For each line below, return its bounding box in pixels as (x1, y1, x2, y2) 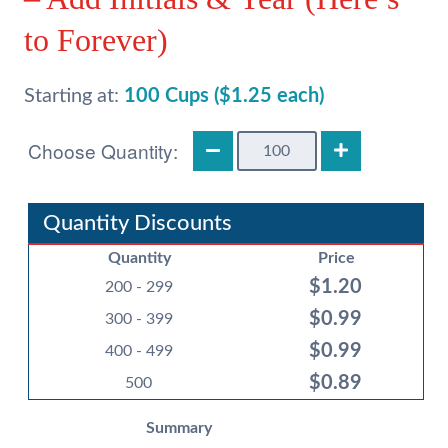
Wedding (235, 134, 299, 151)
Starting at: (23, 86, 124, 107)
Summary (146, 420, 213, 437)
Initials (235, 302, 282, 319)
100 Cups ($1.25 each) (123, 86, 324, 107)
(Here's (235, 374, 284, 391)
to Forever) (23, 22, 168, 59)
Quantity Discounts (42, 212, 232, 235)
